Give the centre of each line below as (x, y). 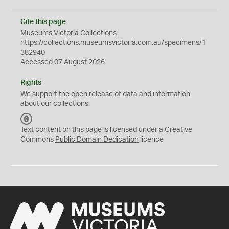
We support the (46, 94)
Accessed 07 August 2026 (63, 62)
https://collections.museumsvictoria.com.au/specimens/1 (113, 43)
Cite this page (43, 22)
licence (151, 140)
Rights (31, 83)
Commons (38, 140)
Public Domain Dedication (97, 140)
